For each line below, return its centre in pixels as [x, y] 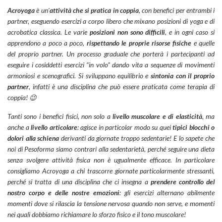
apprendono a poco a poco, [47, 43]
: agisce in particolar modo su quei [125, 127]
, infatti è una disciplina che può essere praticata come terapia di [122, 86]
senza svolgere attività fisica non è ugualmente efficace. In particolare [111, 160]
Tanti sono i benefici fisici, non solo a [60, 116]
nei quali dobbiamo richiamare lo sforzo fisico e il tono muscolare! [97, 215]
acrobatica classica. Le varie [49, 32]
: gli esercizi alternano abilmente [167, 193]
